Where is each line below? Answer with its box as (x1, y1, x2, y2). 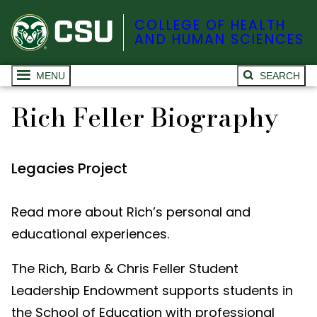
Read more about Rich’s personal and (11, 203, 250, 221)
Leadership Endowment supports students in (11, 282, 293, 300)
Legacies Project (11, 158, 127, 179)
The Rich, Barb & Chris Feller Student (11, 260, 238, 278)
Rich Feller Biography (11, 98, 278, 137)
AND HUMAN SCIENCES (134, 30, 304, 50)
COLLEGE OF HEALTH (134, 16, 286, 35)
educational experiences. (11, 225, 169, 243)
